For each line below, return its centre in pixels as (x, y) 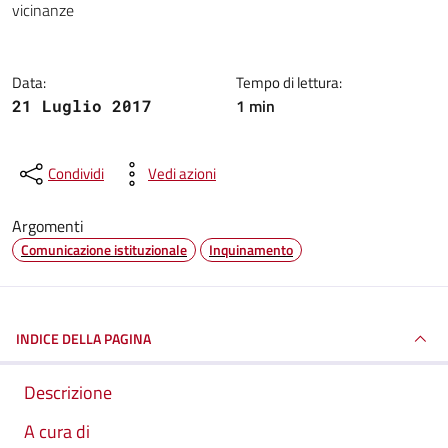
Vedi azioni (182, 173)
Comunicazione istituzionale (104, 249)
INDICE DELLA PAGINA (83, 338)
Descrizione (68, 392)
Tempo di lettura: (289, 82)
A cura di (57, 431)
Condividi (76, 173)
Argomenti (48, 226)
